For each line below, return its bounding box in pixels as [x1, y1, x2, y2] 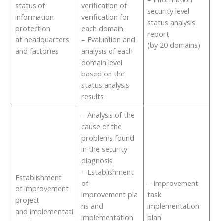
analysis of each [81, 45, 133, 56]
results [81, 91, 104, 101]
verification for [81, 11, 130, 22]
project [15, 194, 39, 205]
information [15, 11, 54, 22]
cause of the [81, 121, 122, 131]
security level [147, 5, 189, 16]
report [147, 28, 171, 38]
